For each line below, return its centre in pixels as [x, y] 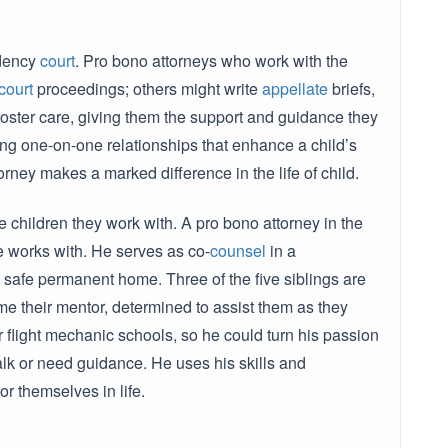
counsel [238, 250]
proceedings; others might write [147, 88]
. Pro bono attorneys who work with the [211, 60]
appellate [295, 88]
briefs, [351, 88]
